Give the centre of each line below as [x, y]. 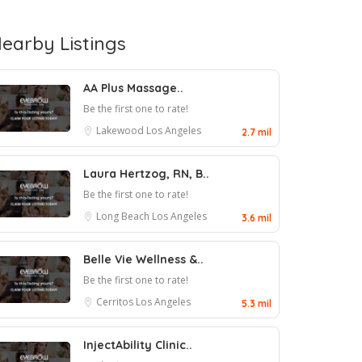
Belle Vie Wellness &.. [143, 259]
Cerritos [116, 302]
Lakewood [121, 130]
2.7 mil [257, 132]
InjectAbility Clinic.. [138, 345]
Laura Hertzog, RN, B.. [146, 174]
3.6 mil [257, 218]
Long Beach [124, 216]
